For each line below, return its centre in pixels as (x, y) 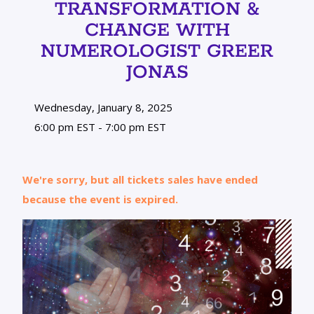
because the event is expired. (100, 199)
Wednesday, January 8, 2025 (102, 107)
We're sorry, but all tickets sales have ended (140, 179)
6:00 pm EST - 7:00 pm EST (99, 127)
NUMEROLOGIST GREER (157, 51)
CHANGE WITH (157, 30)
